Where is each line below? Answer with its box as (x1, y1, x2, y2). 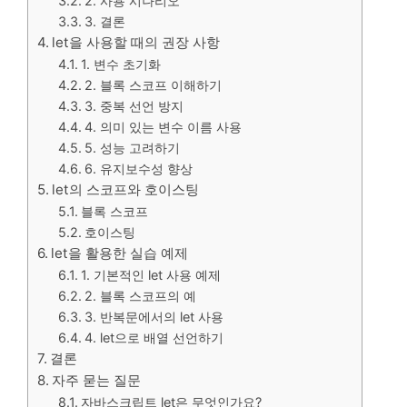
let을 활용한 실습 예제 (51, 244, 189, 263)
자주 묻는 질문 (52, 372, 142, 390)
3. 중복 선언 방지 (84, 98, 184, 114)
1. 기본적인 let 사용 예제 (80, 267, 221, 283)
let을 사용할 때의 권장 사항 (52, 34, 221, 52)
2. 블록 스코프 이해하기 (84, 77, 222, 94)
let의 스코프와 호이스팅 (52, 181, 200, 199)
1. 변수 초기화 (80, 56, 161, 73)
